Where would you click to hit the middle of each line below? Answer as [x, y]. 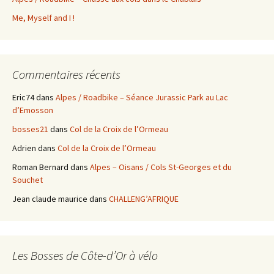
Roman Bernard [40, 167]
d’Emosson [33, 110]
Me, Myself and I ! [43, 17]
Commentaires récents [66, 74]
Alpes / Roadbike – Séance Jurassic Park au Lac [142, 97]
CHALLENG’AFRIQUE [144, 198]
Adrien [24, 148]
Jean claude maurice [50, 198]
